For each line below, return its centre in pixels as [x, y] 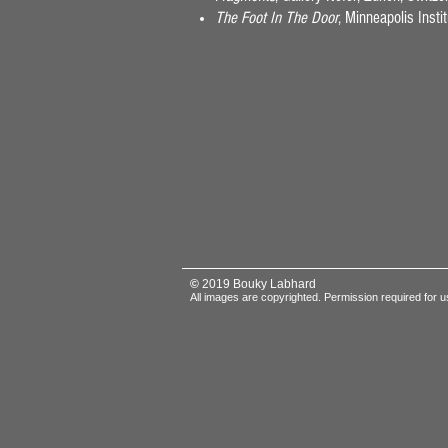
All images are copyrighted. [257, 297]
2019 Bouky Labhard [260, 284]
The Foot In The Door [276, 17]
